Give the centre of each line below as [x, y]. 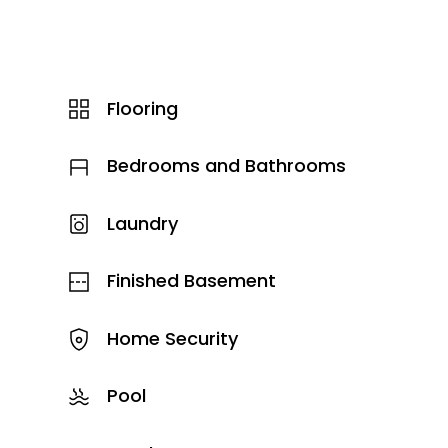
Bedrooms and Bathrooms [226, 165]
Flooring [142, 108]
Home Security [172, 338]
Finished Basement [191, 280]
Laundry [142, 223]
